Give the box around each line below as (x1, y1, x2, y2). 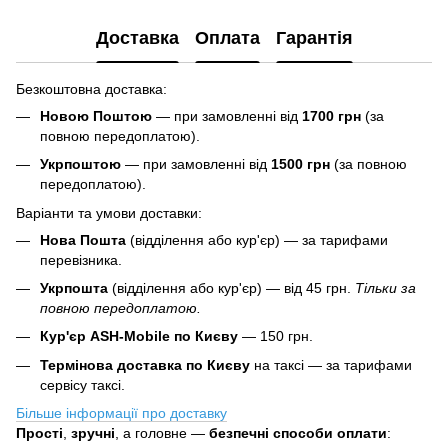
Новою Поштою (40, 107, 152, 124)
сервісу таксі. (40, 376, 125, 393)
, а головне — (115, 425, 209, 442)
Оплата (194, 28, 260, 49)
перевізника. (40, 251, 122, 268)
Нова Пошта (40, 231, 126, 248)
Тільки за (355, 280, 416, 297)
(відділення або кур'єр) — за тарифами (126, 231, 388, 248)
